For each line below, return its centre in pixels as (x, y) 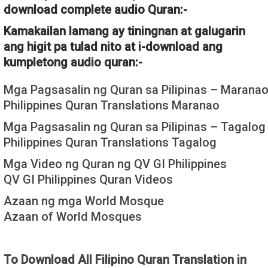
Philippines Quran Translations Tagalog (110, 142)
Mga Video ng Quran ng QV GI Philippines (115, 164)
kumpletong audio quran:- (73, 62)
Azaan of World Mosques (73, 216)
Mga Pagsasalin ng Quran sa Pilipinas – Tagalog (135, 127)
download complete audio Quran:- (95, 9)
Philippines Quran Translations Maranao (112, 105)
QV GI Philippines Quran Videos (88, 179)
